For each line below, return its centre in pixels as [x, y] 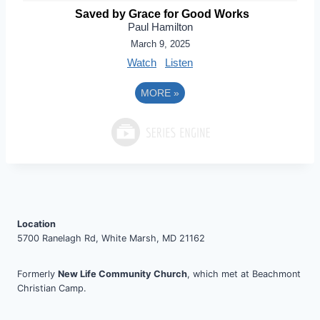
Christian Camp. [52, 289]
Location [36, 224]
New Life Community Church [122, 274]
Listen [179, 62]
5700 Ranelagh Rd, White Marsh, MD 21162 [111, 239]
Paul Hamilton [160, 27]
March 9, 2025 [160, 44]
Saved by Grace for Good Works [162, 14]
